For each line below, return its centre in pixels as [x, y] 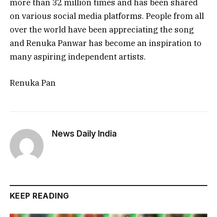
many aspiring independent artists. [78, 56]
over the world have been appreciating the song [102, 29]
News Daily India [84, 134]
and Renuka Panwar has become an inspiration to [106, 43]
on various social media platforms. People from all [107, 16]
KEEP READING [39, 196]
